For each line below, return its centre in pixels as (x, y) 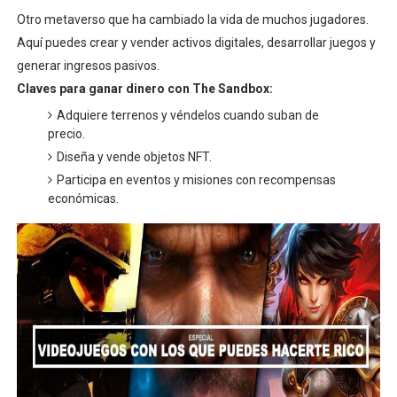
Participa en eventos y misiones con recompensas (196, 179)
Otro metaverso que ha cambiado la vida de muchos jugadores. (192, 19)
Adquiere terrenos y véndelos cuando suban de (187, 115)
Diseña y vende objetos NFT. (134, 156)
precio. (66, 133)
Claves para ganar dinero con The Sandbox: (144, 88)
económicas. (83, 198)
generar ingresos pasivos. (88, 65)
